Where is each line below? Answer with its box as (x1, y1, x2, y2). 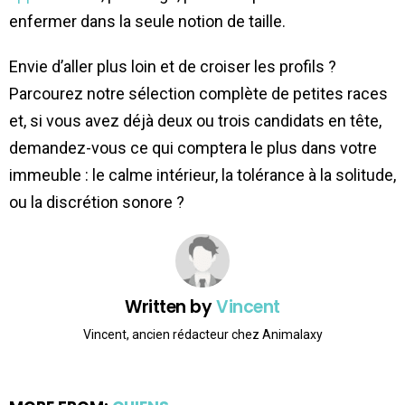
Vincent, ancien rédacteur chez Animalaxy (82, 327, 323, 343)
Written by (125, 294, 217, 319)
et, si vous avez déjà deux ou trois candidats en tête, (9, 110, 381, 130)
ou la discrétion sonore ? (9, 192, 184, 212)
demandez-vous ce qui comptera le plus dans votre (9, 137, 377, 157)
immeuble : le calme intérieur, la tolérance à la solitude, (9, 165, 396, 184)
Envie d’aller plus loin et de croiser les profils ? (9, 56, 336, 76)
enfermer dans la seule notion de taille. (9, 11, 286, 31)
